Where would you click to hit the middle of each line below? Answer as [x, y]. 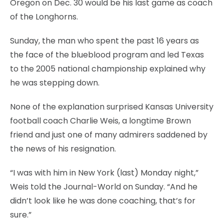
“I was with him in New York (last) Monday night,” [104, 172]
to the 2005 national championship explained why [108, 68]
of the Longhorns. [44, 16]
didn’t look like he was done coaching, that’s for [103, 200]
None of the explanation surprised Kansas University [112, 106]
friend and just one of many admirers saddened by [109, 134]
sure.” [21, 214]
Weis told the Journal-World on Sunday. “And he [104, 186]
